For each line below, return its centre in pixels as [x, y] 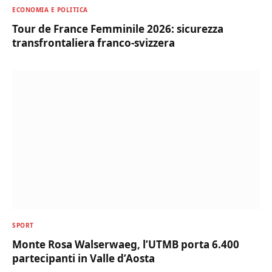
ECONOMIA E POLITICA [50, 10]
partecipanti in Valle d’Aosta [83, 258]
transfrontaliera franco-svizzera [93, 43]
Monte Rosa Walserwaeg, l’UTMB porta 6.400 [126, 244]
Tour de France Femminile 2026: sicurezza [118, 29]
